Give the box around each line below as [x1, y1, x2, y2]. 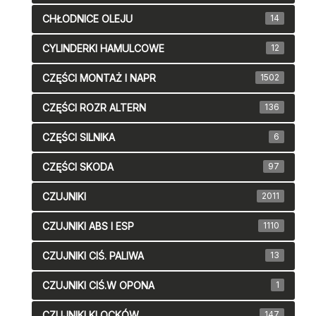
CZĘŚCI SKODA [42, 161, 114, 174]
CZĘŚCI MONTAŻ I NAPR [42, 72, 156, 85]
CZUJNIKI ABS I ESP [42, 220, 134, 233]
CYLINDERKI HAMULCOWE [42, 42, 164, 55]
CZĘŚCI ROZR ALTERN [42, 102, 146, 114]
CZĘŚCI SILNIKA [42, 131, 115, 144]
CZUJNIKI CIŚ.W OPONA [42, 279, 154, 292]
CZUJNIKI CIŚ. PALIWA [42, 250, 144, 262]
